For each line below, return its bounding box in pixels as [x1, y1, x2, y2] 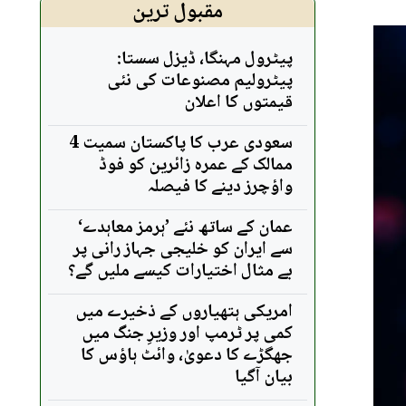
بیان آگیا [235, 362, 293, 393]
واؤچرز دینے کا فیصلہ [147, 171, 293, 203]
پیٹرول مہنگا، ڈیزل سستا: [117, 43, 293, 75]
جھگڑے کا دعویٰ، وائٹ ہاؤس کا [81, 340, 293, 372]
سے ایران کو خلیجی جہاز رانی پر [73, 234, 293, 266]
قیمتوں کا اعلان [184, 87, 293, 119]
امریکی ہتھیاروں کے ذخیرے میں [75, 296, 293, 328]
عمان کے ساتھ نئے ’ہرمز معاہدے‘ [78, 212, 293, 244]
